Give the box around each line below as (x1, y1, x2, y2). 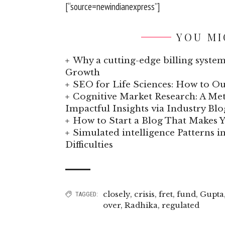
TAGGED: (75, 190, 98, 198)
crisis (134, 189, 155, 199)
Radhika (125, 200, 158, 210)
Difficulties (65, 139, 113, 150)
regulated (162, 200, 199, 210)
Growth (65, 67, 100, 78)
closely (103, 189, 130, 199)
